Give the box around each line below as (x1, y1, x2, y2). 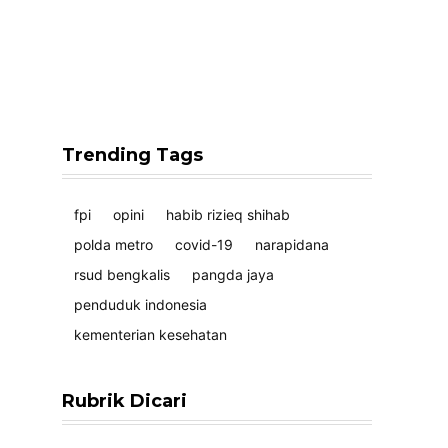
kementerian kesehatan (74, 325, 227, 343)
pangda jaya (192, 265, 274, 283)
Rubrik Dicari (62, 389, 187, 412)
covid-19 (175, 235, 233, 253)
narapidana (255, 235, 329, 253)
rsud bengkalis (74, 265, 170, 283)
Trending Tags (62, 143, 203, 166)
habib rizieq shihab (166, 205, 290, 223)
